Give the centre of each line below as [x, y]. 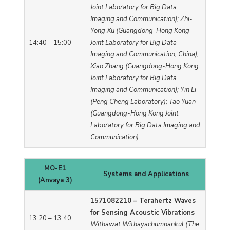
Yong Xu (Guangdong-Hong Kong [140, 31]
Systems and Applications [146, 174]
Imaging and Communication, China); [145, 55]
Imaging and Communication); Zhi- [141, 19]
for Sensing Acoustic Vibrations [142, 213]
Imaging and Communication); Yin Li [143, 90]
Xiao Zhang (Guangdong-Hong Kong [145, 66]
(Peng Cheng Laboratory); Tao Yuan [143, 102]
